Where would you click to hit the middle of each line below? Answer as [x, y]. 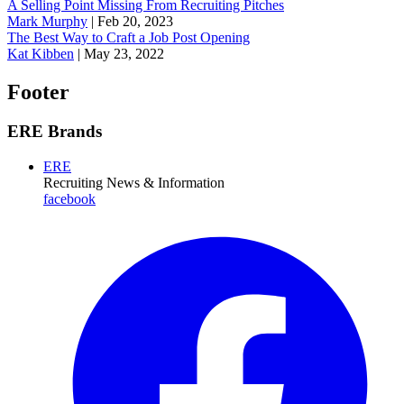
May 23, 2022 [124, 53]
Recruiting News [92, 183]
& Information [184, 183]
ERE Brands [55, 132]
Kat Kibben [41, 53]
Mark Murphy [47, 21]
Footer [38, 92]
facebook [69, 199]
